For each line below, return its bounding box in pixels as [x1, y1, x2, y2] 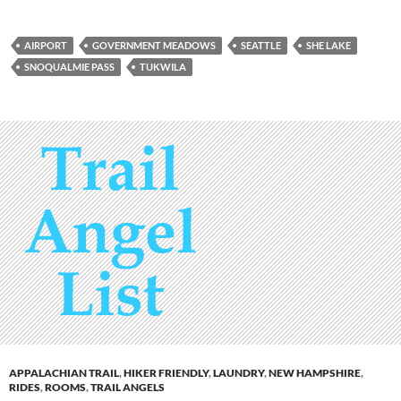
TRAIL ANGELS [90, 380, 165, 395]
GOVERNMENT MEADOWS [92, 39, 216, 52]
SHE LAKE [306, 39, 351, 52]
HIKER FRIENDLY [124, 366, 209, 380]
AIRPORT [24, 39, 67, 52]
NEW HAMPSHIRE [269, 366, 361, 380]
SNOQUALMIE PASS [24, 61, 115, 73]
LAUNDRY [213, 366, 264, 380]
